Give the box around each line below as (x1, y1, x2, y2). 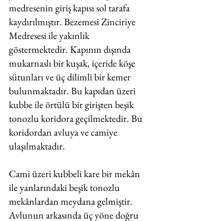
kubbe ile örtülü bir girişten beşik (9, 98, 136, 111)
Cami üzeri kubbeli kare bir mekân (9, 167, 142, 180)
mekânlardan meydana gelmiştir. (9, 195, 135, 208)
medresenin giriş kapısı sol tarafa (9, 1, 132, 14)
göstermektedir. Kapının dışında (9, 43, 133, 56)
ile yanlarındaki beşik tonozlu (9, 181, 122, 194)
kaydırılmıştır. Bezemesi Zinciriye (9, 15, 138, 28)
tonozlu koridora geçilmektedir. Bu (9, 112, 145, 125)
